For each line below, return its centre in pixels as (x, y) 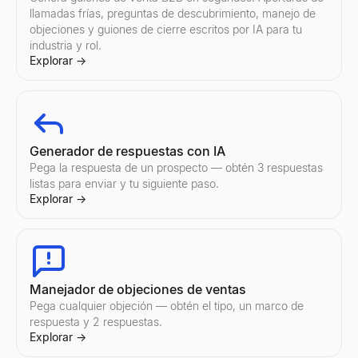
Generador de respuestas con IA (127, 151)
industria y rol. (66, 45)
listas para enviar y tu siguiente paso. (124, 183)
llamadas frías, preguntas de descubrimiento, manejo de (173, 13)
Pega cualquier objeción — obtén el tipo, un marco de (167, 306)
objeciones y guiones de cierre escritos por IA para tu (166, 29)
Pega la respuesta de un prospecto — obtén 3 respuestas (176, 167)
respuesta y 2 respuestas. (96, 322)
